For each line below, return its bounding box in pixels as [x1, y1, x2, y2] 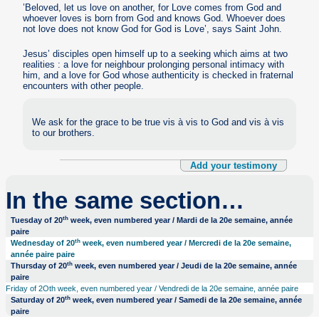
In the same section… [5, 187, 244, 214]
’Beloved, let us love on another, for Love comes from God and [23, 1, 282, 13]
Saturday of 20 [11, 296, 66, 305]
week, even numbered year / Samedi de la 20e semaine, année [70, 296, 303, 305]
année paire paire [11, 250, 75, 259]
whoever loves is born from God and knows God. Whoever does [23, 12, 286, 23]
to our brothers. [32, 127, 95, 139]
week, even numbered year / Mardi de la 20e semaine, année [68, 216, 293, 225]
